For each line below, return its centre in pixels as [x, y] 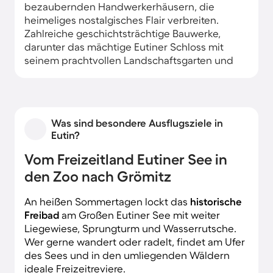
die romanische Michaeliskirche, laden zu [121, 73]
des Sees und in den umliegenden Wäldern [127, 255]
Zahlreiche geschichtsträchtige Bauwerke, [122, 33]
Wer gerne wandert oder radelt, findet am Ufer [135, 241]
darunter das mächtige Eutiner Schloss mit [124, 46]
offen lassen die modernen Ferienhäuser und [131, 100]
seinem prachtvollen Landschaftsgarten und [129, 60]
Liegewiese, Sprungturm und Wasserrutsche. [130, 228]
